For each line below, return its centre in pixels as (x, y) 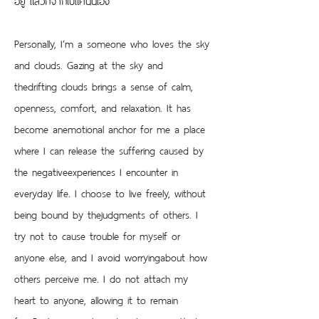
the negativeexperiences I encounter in (98, 171)
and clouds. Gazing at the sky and (91, 64)
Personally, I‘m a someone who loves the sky (114, 42)
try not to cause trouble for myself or (99, 235)
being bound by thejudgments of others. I (108, 213)
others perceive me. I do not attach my (103, 277)
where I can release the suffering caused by (111, 149)
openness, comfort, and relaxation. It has (105, 106)
